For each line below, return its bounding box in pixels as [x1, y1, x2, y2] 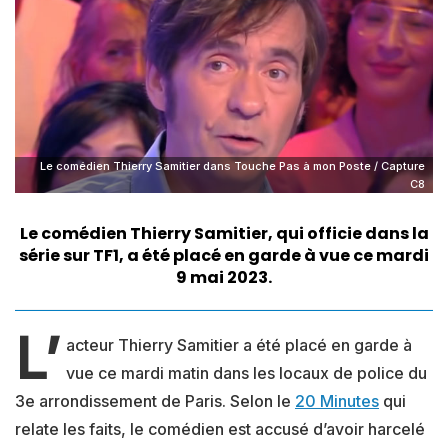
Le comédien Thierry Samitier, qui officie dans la [19, 222, 429, 246]
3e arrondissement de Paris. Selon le [15, 391, 295, 412]
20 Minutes [295, 391, 379, 412]
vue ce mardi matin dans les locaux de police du [65, 363, 427, 384]
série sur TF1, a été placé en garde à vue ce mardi [19, 244, 429, 268]
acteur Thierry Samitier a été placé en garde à [65, 335, 412, 356]
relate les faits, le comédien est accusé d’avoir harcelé [15, 419, 425, 440]
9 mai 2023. [176, 266, 272, 290]
